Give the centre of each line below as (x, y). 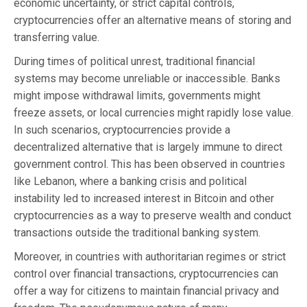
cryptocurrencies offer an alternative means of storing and (152, 20)
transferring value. (57, 37)
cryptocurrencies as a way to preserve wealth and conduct (152, 215)
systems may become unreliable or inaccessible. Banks (147, 78)
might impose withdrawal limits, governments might (137, 95)
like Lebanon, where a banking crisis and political (130, 181)
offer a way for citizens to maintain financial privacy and (146, 291)
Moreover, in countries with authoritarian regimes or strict (150, 256)
